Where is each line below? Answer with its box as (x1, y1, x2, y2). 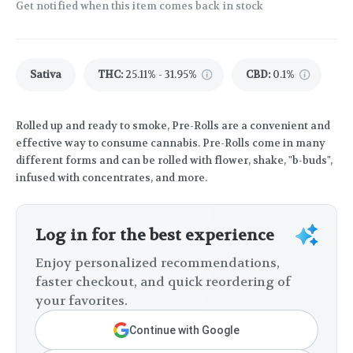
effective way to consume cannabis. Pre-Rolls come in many (16, 136, 325, 150)
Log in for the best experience (35, 225, 274, 246)
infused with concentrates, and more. (16, 171, 207, 185)
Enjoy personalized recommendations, (35, 255, 280, 272)
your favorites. (35, 292, 128, 310)
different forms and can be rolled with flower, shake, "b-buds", (16, 154, 333, 168)
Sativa (30, 68, 61, 82)
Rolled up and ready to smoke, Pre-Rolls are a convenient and (16, 119, 330, 133)
